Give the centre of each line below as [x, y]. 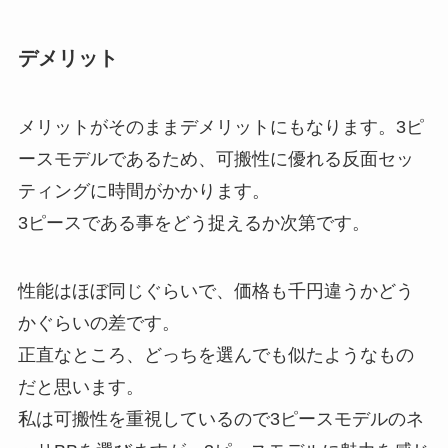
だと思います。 [80, 386]
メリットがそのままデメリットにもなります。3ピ [220, 126]
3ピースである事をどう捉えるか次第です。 [193, 222]
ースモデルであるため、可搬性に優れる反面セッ [215, 158]
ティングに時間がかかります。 [143, 190]
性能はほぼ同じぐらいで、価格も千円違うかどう [215, 290]
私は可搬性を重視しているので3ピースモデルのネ [220, 418]
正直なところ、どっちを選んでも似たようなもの [215, 354]
